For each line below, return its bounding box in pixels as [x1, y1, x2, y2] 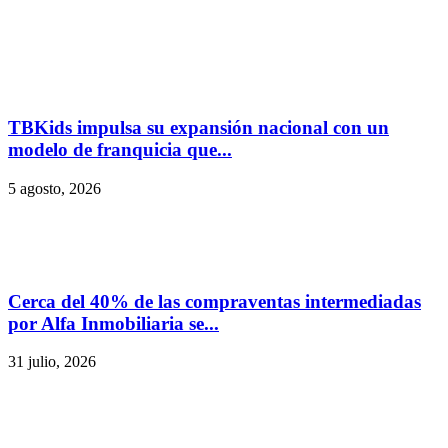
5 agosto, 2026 [8, 179, 101, 197]
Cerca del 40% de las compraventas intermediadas [8, 290, 421, 312]
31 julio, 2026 [8, 353, 96, 371]
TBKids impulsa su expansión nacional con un [8, 117, 389, 139]
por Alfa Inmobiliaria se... [8, 312, 219, 334]
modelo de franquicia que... [8, 139, 232, 161]
